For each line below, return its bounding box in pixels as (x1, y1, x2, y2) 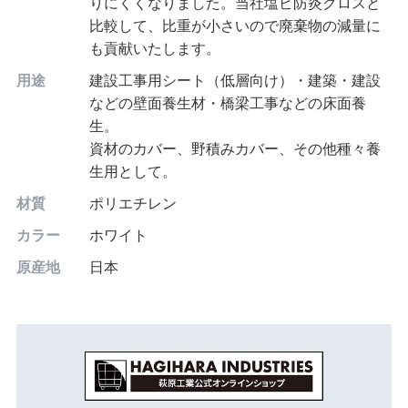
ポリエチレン (88, 196, 177, 211)
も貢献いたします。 (88, 41, 220, 56)
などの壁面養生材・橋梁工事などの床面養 (88, 96, 366, 111)
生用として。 (88, 164, 177, 179)
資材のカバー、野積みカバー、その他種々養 (88, 141, 381, 157)
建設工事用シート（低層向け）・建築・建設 (88, 73, 381, 88)
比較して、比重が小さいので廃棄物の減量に (88, 18, 381, 34)
